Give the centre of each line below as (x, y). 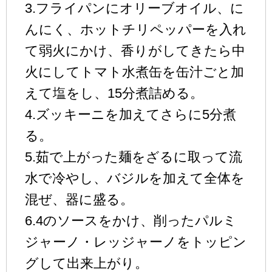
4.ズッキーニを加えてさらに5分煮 (131, 114)
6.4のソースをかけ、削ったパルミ (131, 220)
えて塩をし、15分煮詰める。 (114, 93)
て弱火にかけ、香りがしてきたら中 (135, 50)
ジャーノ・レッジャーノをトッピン (136, 242)
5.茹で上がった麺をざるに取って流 (134, 157)
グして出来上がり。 (87, 263)
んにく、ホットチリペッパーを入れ (136, 29)
